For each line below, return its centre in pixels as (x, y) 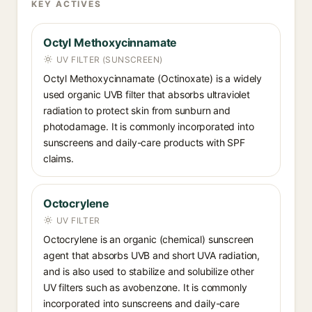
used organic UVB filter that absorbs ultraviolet (147, 94)
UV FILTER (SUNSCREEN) (110, 60)
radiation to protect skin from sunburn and (137, 110)
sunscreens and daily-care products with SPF (144, 142)
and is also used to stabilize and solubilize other (149, 271)
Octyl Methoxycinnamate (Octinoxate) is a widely (153, 78)
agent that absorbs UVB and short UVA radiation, (152, 255)
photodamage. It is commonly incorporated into (149, 126)
